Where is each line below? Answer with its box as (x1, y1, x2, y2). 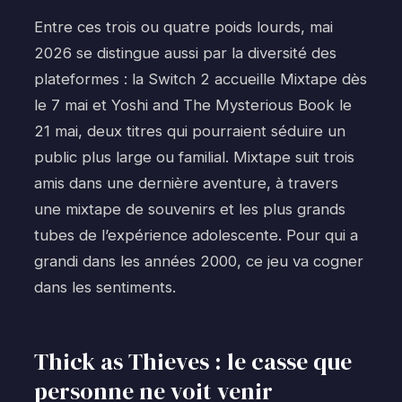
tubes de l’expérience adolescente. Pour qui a (34, 226, 358, 245)
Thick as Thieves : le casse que (34, 345, 352, 378)
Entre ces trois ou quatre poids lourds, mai (34, 18, 333, 37)
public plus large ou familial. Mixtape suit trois (34, 148, 354, 167)
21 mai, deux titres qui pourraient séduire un (34, 122, 345, 141)
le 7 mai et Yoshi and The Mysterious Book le (34, 96, 352, 115)
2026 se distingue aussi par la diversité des (34, 44, 336, 63)
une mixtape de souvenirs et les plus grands (34, 200, 345, 219)
